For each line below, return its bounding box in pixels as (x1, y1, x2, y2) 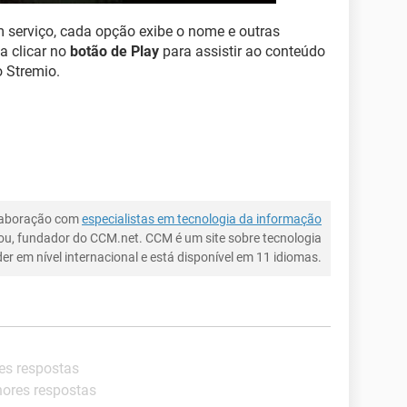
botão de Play (70, 43, 159, 60)
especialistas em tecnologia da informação (82, 212, 322, 226)
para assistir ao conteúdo (159, 43, 325, 60)
